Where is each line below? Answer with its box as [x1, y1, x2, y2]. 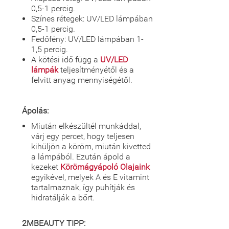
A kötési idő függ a [31, 55, 100, 64]
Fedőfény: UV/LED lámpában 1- [31, 34, 144, 44]
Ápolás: [22, 106, 49, 116]
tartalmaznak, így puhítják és [31, 182, 135, 192]
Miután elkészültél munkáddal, [31, 121, 141, 131]
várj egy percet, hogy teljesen [31, 131, 134, 141]
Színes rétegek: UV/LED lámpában [31, 14, 153, 24]
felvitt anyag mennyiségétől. [31, 75, 132, 85]
